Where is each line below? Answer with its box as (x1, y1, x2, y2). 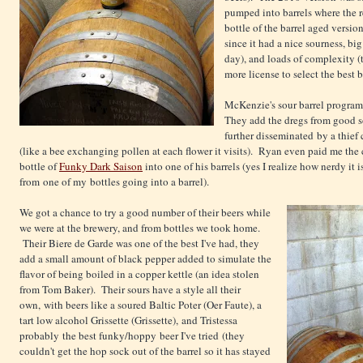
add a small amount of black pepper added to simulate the (19, 251, 271, 267)
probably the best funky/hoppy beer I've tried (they (19, 328, 245, 344)
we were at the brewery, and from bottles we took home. (19, 220, 260, 236)
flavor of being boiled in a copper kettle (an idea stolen (19, 267, 259, 282)
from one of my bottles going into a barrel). (19, 174, 209, 190)
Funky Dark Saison (59, 159, 143, 174)
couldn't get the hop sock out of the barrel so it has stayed (19, 344, 271, 359)
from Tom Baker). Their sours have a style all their (19, 282, 241, 297)
